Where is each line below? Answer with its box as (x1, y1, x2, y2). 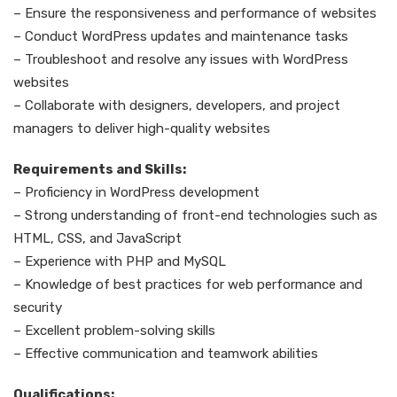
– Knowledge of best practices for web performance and (13, 276, 362, 292)
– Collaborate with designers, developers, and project (13, 97, 340, 113)
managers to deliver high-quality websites (13, 121, 270, 136)
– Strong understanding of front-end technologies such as (13, 207, 378, 223)
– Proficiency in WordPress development (13, 184, 260, 200)
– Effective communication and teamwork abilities (13, 346, 318, 362)
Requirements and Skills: (13, 161, 186, 177)
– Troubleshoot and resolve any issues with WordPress (13, 51, 348, 67)
